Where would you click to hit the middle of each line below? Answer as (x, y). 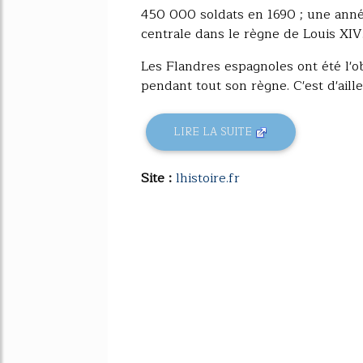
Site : (158, 178)
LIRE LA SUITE (215, 132)
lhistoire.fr (208, 178)
